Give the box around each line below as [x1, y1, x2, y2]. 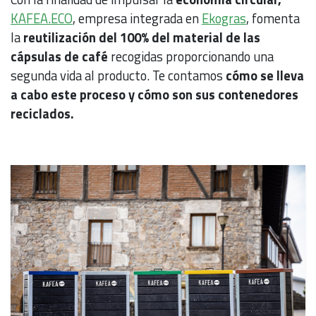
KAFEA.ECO [11, 8, 73, 29]
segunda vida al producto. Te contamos [11, 66, 226, 86]
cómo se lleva [226, 66, 304, 86]
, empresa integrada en [73, 8, 202, 29]
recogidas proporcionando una [111, 47, 274, 67]
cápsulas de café [11, 47, 111, 67]
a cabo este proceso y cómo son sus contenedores [11, 85, 298, 105]
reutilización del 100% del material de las [20, 28, 260, 48]
